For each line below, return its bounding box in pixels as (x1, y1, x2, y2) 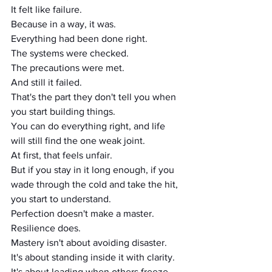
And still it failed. (11, 77, 82, 87)
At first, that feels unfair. (11, 150, 112, 160)
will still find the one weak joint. (11, 135, 145, 146)
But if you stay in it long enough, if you (11, 165, 177, 175)
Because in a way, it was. (11, 19, 116, 29)
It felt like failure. (11, 4, 82, 15)
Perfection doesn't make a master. (11, 208, 154, 219)
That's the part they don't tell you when (11, 92, 178, 102)
